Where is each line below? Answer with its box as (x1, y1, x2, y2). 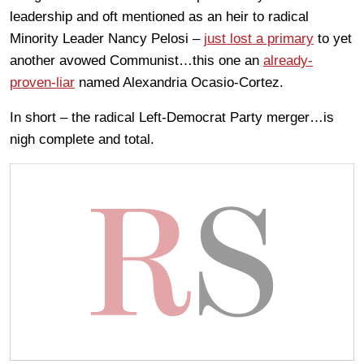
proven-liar (10, 75, 75, 91)
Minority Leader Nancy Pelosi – (10, 31, 204, 47)
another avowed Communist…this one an (10, 53, 263, 69)
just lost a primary (204, 31, 314, 47)
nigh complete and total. (10, 132, 154, 148)
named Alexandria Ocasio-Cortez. (75, 75, 284, 91)
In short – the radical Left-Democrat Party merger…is (10, 110, 334, 126)
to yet (314, 31, 352, 47)
